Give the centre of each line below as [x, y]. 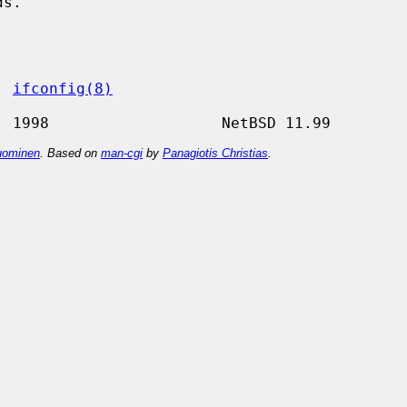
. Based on [70, 153]
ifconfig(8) [63, 88]
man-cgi [122, 153]
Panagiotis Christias [215, 153]
